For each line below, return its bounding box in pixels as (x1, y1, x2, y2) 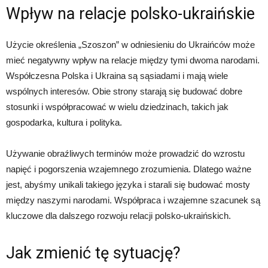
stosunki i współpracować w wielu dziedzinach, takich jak (6, 102, 229, 112)
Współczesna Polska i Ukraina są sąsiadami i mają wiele (6, 71, 228, 81)
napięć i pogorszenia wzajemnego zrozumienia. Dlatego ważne (6, 164, 251, 174)
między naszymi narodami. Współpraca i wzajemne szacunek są (6, 195, 260, 205)
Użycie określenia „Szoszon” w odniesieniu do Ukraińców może (6, 39, 255, 50)
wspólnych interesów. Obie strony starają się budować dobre (6, 86, 242, 96)
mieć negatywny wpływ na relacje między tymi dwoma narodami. (6, 55, 260, 65)
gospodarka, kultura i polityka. (6, 117, 122, 127)
